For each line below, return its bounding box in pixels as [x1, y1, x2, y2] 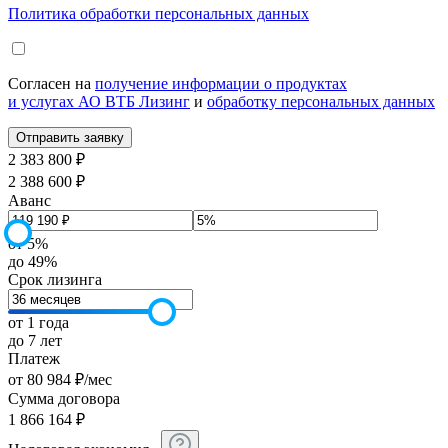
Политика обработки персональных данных [8, 4, 309, 22]
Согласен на [8, 74, 95, 92]
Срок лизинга [8, 271, 102, 289]
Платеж [8, 350, 60, 368]
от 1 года [8, 314, 69, 332]
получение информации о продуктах [95, 74, 347, 92]
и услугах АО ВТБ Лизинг [8, 92, 190, 110]
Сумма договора [8, 390, 120, 408]
